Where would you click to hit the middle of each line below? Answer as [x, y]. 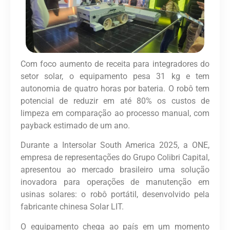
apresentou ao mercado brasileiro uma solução [115, 170]
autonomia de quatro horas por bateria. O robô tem [115, 88]
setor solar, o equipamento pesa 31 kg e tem [115, 76]
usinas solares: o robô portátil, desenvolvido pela [115, 195]
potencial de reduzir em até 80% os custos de [115, 101]
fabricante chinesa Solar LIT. [72, 207]
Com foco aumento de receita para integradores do [115, 64]
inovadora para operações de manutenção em [115, 182]
